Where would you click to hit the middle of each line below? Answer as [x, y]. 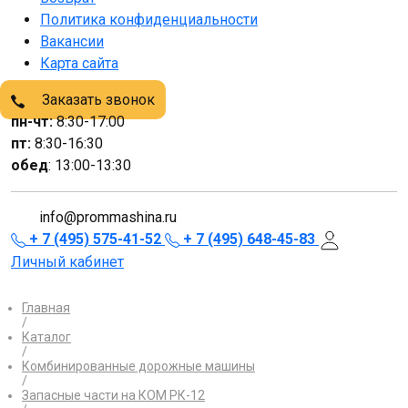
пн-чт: [32, 122]
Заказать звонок [97, 100]
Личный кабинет [67, 261]
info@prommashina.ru [108, 217]
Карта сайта [79, 63]
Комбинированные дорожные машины [138, 366]
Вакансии [72, 41]
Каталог [46, 337]
